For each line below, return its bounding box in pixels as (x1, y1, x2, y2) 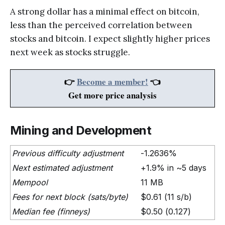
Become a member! (77, 75, 148, 88)
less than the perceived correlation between (10, 20, 192, 31)
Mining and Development (10, 123, 152, 138)
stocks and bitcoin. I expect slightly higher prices (10, 33, 210, 45)
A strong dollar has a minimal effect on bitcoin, (10, 6, 199, 18)
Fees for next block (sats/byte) (12, 192, 128, 202)
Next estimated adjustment (12, 163, 113, 173)
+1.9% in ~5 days (141, 163, 206, 173)
